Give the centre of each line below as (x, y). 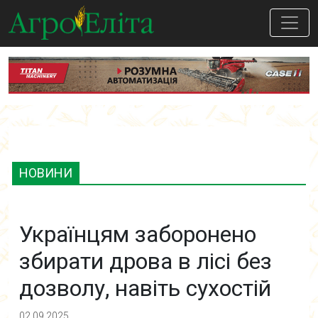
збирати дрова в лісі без (146, 262)
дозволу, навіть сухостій (145, 289)
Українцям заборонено (138, 235)
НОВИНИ (46, 173)
